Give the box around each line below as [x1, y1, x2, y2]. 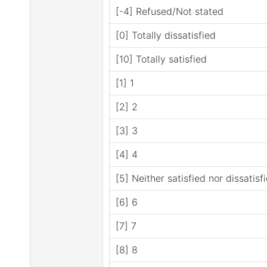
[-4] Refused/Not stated [116, 5, 223, 17]
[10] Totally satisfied [116, 53, 207, 65]
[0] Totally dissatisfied [116, 29, 216, 41]
